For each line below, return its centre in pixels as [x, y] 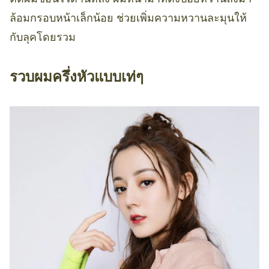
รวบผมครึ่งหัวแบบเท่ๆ [77, 77]
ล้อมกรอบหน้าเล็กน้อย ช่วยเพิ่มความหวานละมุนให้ [128, 18]
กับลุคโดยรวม [43, 38]
